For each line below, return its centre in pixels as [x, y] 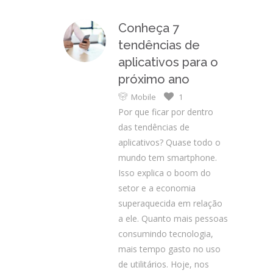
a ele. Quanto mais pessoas [173, 218]
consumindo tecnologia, [166, 234]
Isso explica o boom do [165, 173]
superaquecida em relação [170, 203]
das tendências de [154, 127]
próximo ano [154, 79]
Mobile [144, 97]
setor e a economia [157, 188]
